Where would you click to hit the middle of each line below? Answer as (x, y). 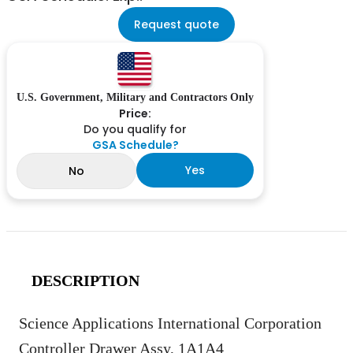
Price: (135, 114)
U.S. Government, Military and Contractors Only (135, 98)
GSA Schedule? (135, 145)
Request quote (176, 25)
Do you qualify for (135, 130)
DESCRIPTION (85, 281)
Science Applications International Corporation (170, 323)
